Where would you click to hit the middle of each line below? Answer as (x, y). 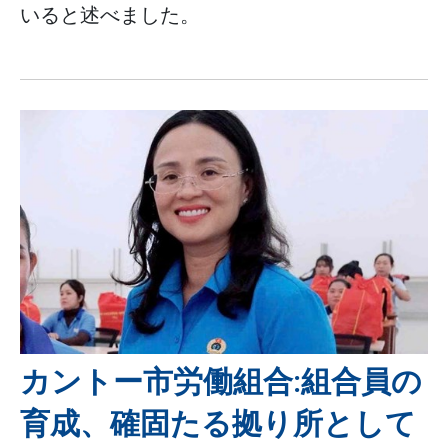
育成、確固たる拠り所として (218, 423)
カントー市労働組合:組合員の (221, 381)
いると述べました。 (110, 15)
